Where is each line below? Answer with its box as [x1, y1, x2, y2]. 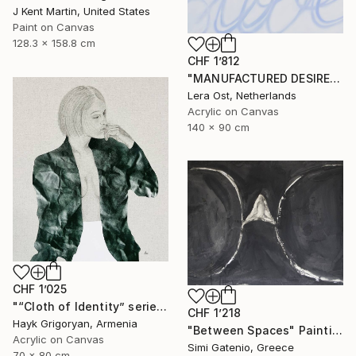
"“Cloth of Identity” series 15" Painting [157, 299, 168, 313]
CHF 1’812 [188, 54, 241, 68]
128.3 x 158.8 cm [13, 36, 95, 49]
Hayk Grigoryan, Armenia [13, 316, 137, 330]
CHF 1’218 [188, 305, 242, 319]
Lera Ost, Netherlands [188, 89, 296, 103]
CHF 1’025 [13, 281, 68, 296]
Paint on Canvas [13, 20, 95, 33]
